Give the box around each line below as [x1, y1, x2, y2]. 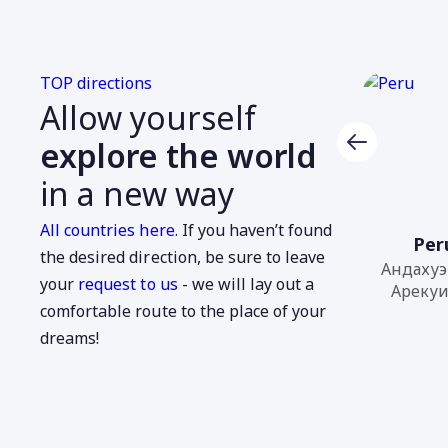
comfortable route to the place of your [40, 300, 327, 322]
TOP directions [40, 72, 153, 94]
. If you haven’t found [174, 219, 333, 241]
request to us [78, 273, 178, 295]
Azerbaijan [210, 232, 306, 256]
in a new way [40, 172, 234, 215]
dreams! [40, 327, 100, 349]
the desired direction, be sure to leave [40, 246, 326, 268]
